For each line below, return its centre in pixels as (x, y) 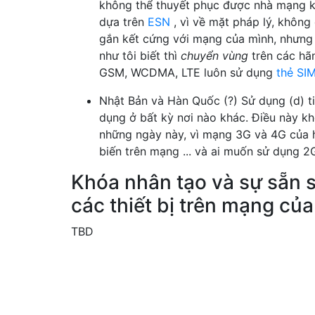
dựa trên (123, 21)
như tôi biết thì (140, 55)
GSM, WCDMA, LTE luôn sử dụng (188, 72)
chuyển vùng (214, 55)
